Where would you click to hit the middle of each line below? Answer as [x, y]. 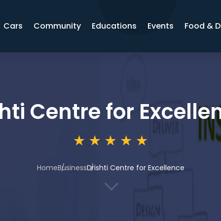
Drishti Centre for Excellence [135, 168]
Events [161, 26]
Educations [114, 26]
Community [57, 26]
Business [72, 168]
